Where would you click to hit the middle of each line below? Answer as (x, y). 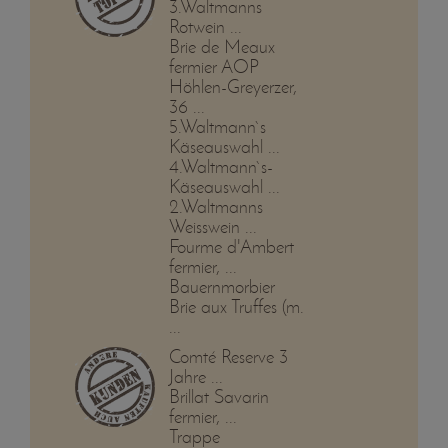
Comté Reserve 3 (228, 357)
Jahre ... (195, 377)
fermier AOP (213, 67)
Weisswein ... (212, 227)
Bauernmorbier (221, 287)
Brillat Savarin (218, 397)
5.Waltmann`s (217, 127)
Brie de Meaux (221, 47)
